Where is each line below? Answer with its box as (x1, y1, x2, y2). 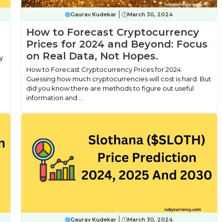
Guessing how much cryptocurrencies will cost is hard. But (26, 75, 211, 83)
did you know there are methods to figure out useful (26, 84, 194, 92)
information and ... (26, 94, 83, 102)
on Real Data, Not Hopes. (26, 50, 158, 62)
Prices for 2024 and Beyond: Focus (26, 38, 208, 50)
